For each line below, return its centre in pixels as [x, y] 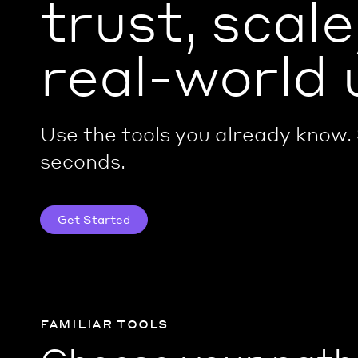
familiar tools [105, 322]
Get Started [94, 219]
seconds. [83, 161]
